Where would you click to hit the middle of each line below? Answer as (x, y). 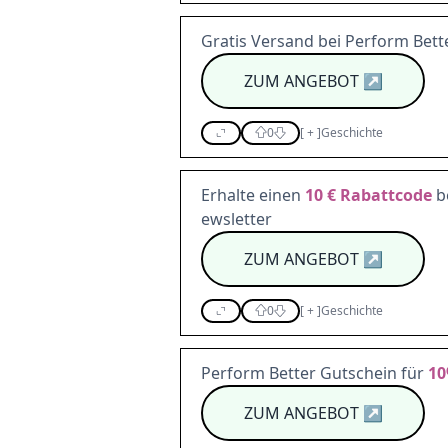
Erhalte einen (253, 195)
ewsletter (236, 219)
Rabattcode (384, 195)
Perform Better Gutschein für (314, 373)
